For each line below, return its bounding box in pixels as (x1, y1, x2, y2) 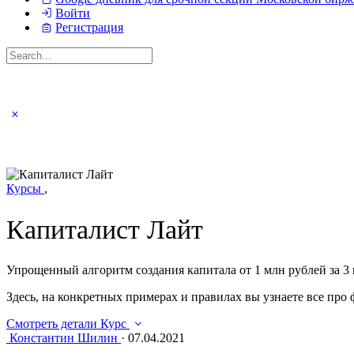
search (23, 120, 55, 134)
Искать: (6, 46, 47, 60)
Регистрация (55, 20, 124, 34)
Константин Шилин (9, 331, 118, 345)
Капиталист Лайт (6, 214, 203, 244)
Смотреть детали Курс (6, 317, 130, 331)
